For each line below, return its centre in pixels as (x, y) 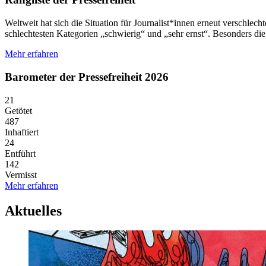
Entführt (20, 153)
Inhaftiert (22, 132)
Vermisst (21, 175)
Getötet (18, 110)
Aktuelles (33, 210)
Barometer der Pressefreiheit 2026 (87, 77)
